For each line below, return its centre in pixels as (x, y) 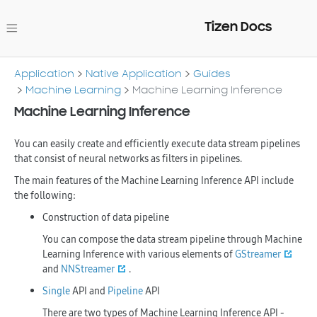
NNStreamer (88, 269)
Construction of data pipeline (106, 217)
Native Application (134, 73)
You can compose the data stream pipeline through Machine (172, 239)
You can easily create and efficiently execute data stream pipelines (157, 144)
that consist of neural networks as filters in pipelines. (128, 158)
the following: (45, 195)
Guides (212, 73)
